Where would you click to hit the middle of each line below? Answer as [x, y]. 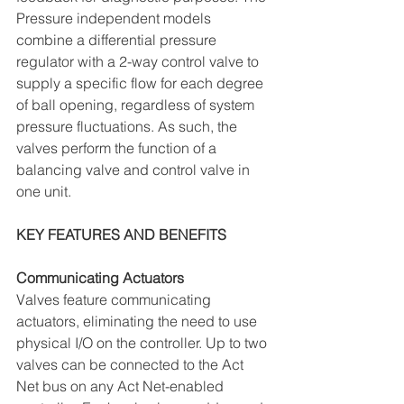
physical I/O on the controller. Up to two [143, 342]
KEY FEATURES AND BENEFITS [121, 234]
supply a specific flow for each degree [142, 83]
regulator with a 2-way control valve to [139, 61]
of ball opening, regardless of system [137, 104]
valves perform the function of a [118, 147]
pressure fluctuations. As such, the [129, 126]
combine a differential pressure [118, 39]
